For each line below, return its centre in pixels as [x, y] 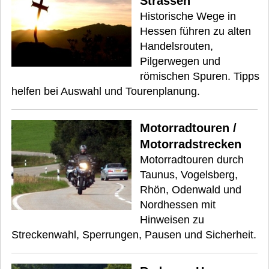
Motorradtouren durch [192, 159]
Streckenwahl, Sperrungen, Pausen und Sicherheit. [134, 234]
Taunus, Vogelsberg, [189, 174]
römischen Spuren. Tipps [200, 76]
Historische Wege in [188, 16]
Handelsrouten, [177, 46]
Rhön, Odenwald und [191, 189]
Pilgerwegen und [180, 61]
